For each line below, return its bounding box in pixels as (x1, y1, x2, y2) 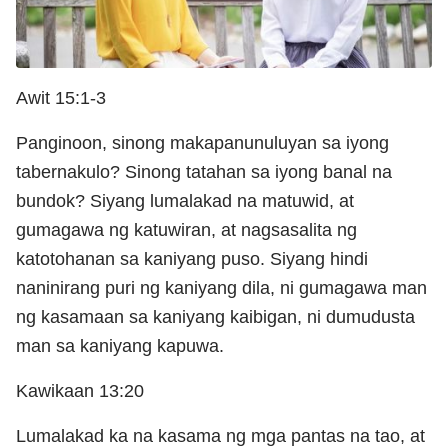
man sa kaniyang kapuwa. (16, 335, 224, 356)
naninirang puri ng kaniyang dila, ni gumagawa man (16, 277, 427, 298)
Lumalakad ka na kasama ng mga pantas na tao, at (16, 425, 425, 446)
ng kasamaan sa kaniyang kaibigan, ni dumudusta (16, 306, 415, 327)
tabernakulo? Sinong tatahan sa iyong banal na (16, 161, 392, 182)
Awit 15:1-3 (16, 87, 106, 108)
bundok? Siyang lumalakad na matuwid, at (16, 190, 354, 211)
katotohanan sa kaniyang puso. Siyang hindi (16, 248, 368, 269)
